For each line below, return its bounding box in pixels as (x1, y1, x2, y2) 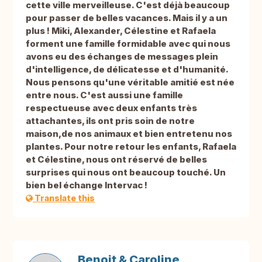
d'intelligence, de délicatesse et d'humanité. (26, 64, 228, 75)
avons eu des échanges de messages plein (26, 51, 218, 63)
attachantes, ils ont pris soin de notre (26, 115, 195, 127)
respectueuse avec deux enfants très (26, 102, 197, 114)
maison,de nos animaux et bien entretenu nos (26, 128, 232, 140)
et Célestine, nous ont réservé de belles (26, 154, 207, 166)
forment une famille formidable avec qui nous (26, 38, 230, 50)
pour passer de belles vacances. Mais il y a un (26, 12, 227, 24)
